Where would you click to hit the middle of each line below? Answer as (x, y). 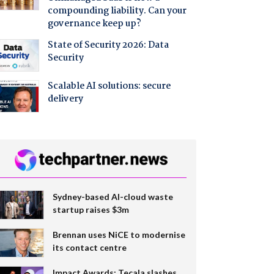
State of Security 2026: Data (108, 46)
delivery (65, 99)
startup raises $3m (91, 209)
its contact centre (89, 247)
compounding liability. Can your (117, 11)
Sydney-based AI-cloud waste (113, 196)
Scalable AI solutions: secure (109, 87)
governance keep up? (94, 24)
